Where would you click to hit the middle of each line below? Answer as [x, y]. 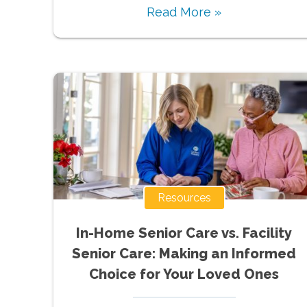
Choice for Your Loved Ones [184, 274]
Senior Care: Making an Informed [184, 253]
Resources [184, 197]
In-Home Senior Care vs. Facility [184, 233]
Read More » [184, 12]
